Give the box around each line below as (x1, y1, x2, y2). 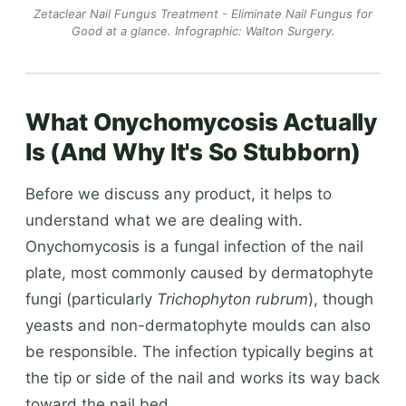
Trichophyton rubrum (157, 289, 308, 308)
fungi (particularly (25, 289, 157, 308)
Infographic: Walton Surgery (174, 23, 332, 38)
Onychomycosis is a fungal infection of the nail (25, 237, 363, 256)
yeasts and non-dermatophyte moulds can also (25, 315, 371, 334)
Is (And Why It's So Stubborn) (25, 137, 361, 166)
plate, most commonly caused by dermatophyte (25, 263, 373, 282)
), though (308, 289, 373, 308)
